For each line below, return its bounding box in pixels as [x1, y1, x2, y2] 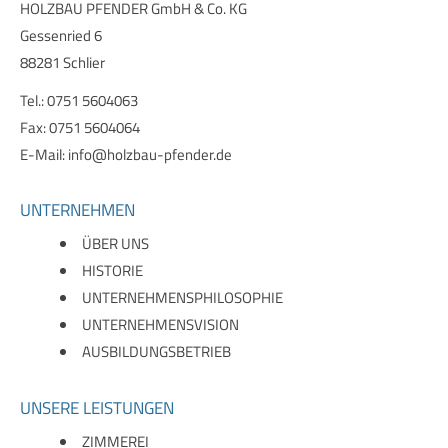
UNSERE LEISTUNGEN [20, 394, 174, 421]
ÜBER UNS [82, 232, 149, 255]
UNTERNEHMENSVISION [82, 313, 239, 336]
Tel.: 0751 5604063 [20, 88, 138, 112]
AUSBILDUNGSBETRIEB [82, 340, 231, 363]
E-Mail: [20, 142, 68, 166]
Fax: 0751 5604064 [20, 115, 140, 139]
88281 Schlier [20, 51, 105, 74]
